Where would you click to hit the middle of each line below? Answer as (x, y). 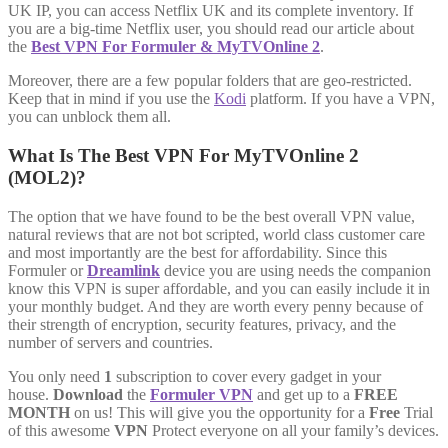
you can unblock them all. (89, 117)
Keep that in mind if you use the (111, 99)
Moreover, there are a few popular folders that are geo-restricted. (210, 81)
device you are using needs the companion (295, 270)
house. (30, 394)
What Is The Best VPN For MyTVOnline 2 (183, 155)
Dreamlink (123, 270)
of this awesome (61, 430)
